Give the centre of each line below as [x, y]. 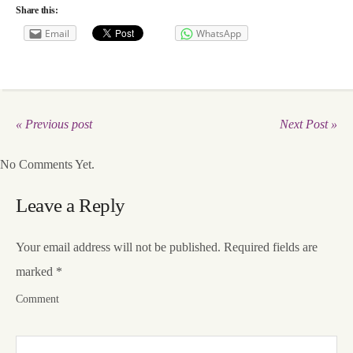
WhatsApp [219, 33]
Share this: [37, 10]
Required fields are [269, 247]
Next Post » [308, 124]
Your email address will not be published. [118, 247]
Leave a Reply [71, 206]
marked [36, 272]
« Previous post [54, 124]
